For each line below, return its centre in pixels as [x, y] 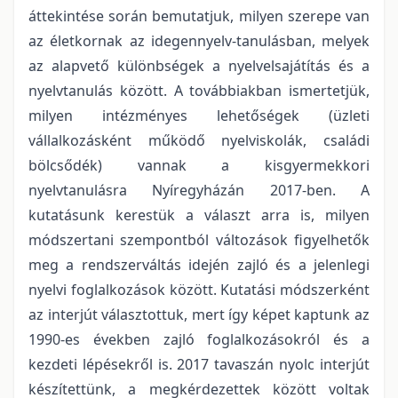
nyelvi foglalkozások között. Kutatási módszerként [199, 289]
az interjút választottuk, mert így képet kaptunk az [199, 314]
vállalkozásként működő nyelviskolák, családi [199, 140]
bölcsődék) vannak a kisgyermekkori [199, 165]
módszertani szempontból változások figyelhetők [199, 239]
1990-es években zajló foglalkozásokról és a [199, 339]
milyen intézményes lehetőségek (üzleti [199, 115]
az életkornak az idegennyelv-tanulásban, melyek [199, 40]
